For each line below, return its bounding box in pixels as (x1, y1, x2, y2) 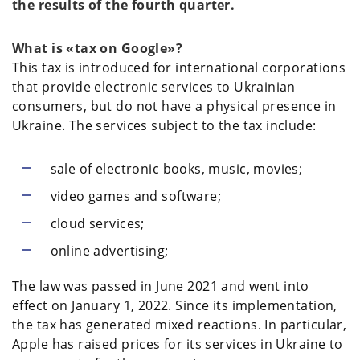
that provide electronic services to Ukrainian (12, 77, 296, 96)
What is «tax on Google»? (12, 39, 183, 57)
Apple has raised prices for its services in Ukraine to (12, 334, 343, 353)
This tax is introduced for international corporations (12, 58, 346, 76)
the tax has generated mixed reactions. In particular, (12, 315, 347, 333)
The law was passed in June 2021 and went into (12, 276, 309, 295)
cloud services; (50, 214, 145, 232)
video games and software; (50, 186, 222, 205)
